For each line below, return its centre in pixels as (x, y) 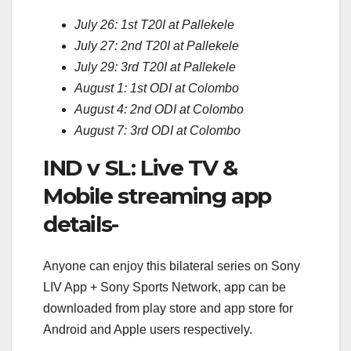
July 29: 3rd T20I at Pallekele (155, 67)
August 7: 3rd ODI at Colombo (157, 130)
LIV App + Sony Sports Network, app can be (165, 287)
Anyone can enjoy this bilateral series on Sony (172, 266)
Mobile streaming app (157, 195)
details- (81, 224)
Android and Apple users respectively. (148, 329)
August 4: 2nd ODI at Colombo (159, 109)
